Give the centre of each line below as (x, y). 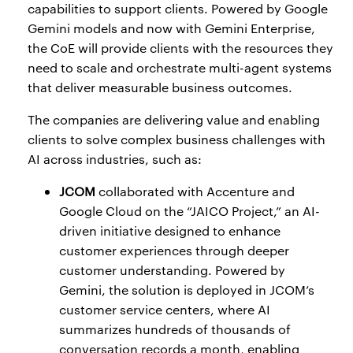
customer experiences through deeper (174, 251)
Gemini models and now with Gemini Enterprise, (171, 28)
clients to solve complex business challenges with (176, 139)
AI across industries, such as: (115, 159)
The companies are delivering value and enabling (174, 120)
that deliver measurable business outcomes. (160, 87)
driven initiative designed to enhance (170, 231)
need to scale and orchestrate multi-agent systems (180, 68)
